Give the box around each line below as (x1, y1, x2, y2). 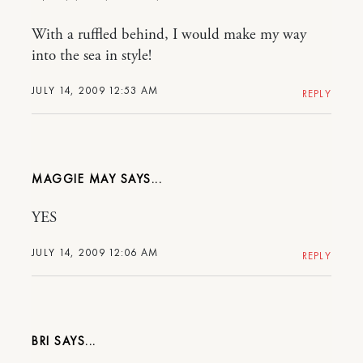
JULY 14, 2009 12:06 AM (32, 245, 159, 259)
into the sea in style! (32, 45, 152, 66)
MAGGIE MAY (32, 170, 116, 187)
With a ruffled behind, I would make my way (32, 24, 306, 45)
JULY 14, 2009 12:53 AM (32, 83, 159, 97)
